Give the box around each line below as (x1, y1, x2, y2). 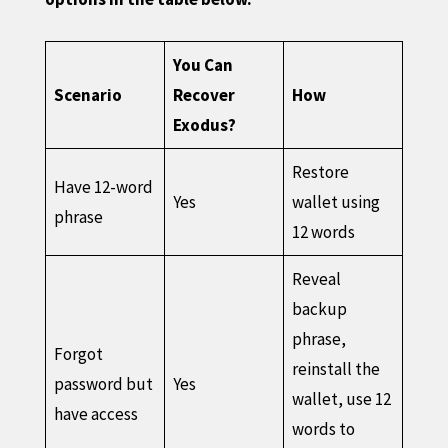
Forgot (54, 342, 104, 365)
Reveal (292, 267, 342, 290)
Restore (292, 160, 350, 183)
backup (292, 297, 348, 320)
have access (54, 402, 139, 425)
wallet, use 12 (292, 387, 392, 410)
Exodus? (173, 113, 237, 136)
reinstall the (292, 357, 381, 380)
